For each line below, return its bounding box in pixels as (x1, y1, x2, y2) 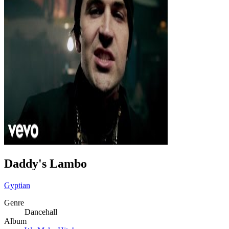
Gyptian (4, 180, 30, 190)
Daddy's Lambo (4, 156, 87, 170)
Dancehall (25, 207, 57, 216)
